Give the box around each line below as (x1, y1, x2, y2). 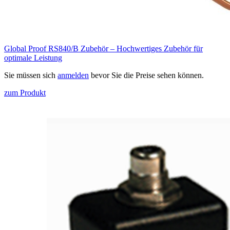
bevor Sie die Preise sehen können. (89, 71, 204, 80)
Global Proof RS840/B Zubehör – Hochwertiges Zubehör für (4, 44, 203, 53)
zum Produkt (4, 88, 46, 98)
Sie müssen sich (4, 71, 57, 80)
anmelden (57, 71, 89, 80)
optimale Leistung (4, 53, 62, 63)
